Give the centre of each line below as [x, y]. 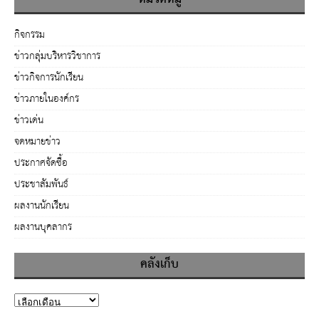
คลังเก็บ [159, 264]
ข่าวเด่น [29, 120]
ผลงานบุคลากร [43, 227]
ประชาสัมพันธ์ [41, 184]
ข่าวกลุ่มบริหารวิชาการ [57, 56]
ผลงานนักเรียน [42, 205]
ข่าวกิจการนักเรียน [49, 77]
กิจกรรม [30, 35]
